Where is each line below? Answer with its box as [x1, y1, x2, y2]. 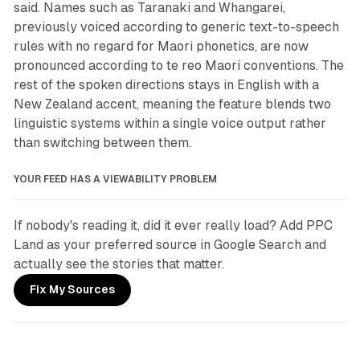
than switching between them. [13, 134, 191, 150]
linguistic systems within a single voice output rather [13, 115, 326, 131]
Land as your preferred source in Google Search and [13, 236, 326, 252]
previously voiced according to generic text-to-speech [13, 18, 339, 35]
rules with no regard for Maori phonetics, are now [13, 38, 309, 54]
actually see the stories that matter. [13, 256, 224, 272]
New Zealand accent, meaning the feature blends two [13, 96, 331, 112]
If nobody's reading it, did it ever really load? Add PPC [13, 217, 333, 233]
